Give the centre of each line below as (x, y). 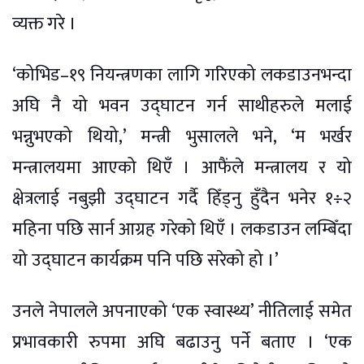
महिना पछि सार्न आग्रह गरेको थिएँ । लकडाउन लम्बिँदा (182, 230)
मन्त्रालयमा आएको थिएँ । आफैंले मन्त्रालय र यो (182, 168)
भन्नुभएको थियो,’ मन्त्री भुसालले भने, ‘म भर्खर (182, 137)
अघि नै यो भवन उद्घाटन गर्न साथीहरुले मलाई (182, 106)
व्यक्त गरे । (44, 24)
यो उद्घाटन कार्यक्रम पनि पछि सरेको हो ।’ (145, 261)
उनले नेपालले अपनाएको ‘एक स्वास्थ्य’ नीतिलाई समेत (182, 312)
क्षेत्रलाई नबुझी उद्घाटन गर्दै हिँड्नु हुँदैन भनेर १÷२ (182, 199)
